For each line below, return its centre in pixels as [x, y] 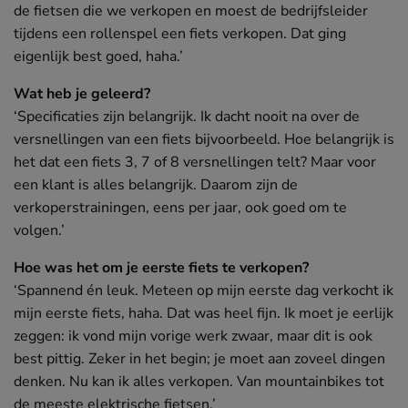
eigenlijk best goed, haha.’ [98, 56]
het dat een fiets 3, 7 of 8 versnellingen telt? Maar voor [195, 162]
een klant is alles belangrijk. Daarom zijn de [156, 184]
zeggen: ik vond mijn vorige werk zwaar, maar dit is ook [193, 336]
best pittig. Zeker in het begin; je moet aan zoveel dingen [199, 358]
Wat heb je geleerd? [82, 93]
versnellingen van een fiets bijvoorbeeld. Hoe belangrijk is [204, 139]
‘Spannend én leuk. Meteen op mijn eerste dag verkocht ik [204, 290]
